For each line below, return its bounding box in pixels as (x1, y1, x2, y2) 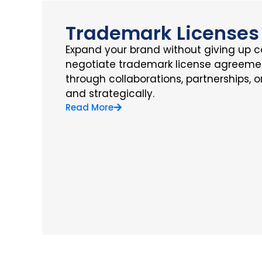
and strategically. (65, 86, 154, 101)
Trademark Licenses (65, 19, 259, 46)
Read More (65, 101, 113, 113)
